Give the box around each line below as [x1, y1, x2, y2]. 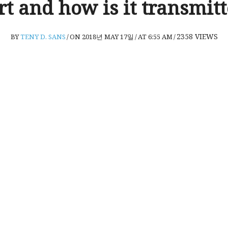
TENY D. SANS [20, 32, 66, 41]
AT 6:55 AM [137, 32, 173, 41]
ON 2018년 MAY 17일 [69, 32, 134, 41]
